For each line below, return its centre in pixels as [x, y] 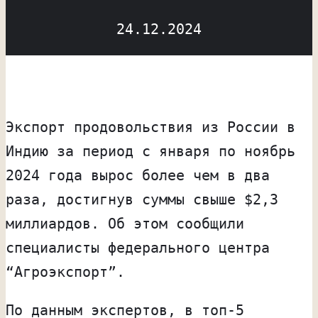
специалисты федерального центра [138, 247]
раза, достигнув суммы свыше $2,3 [142, 199]
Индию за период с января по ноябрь [150, 151]
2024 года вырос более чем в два [138, 175]
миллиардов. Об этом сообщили [125, 223]
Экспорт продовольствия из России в [150, 127]
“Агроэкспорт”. [65, 272]
